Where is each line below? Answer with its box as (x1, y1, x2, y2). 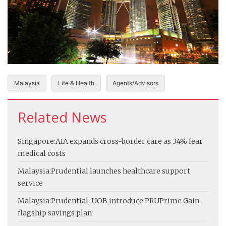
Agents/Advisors (112, 79, 158, 87)
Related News (18, 107, 107, 127)
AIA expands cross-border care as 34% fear (55, 136, 203, 146)
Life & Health (58, 79, 94, 87)
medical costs (18, 148, 66, 158)
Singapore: (18, 136, 55, 146)
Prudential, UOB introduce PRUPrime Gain (51, 196, 199, 205)
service (18, 178, 43, 188)
